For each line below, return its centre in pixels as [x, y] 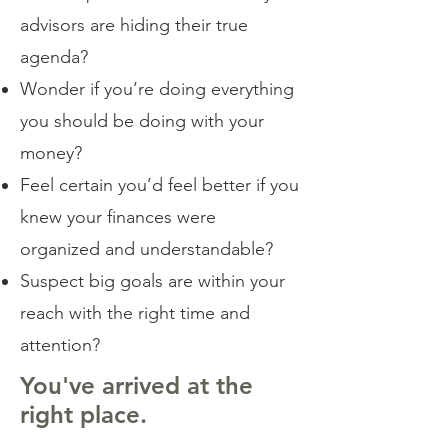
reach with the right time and [135, 313]
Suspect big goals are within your [152, 281]
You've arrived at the [136, 385]
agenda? [54, 57]
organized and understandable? [146, 249]
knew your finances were [118, 217]
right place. [83, 414]
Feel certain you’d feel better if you [159, 185]
